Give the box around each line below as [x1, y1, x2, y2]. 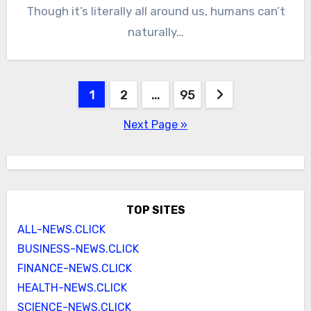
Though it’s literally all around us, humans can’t [26, 4, 285, 19]
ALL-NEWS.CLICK [17, 223, 106, 237]
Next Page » [124, 118, 187, 132]
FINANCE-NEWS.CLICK [17, 262, 132, 276]
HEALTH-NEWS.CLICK [17, 281, 127, 295]
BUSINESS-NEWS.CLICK [17, 242, 139, 256]
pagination [6, 111, 120, 134]
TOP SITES [126, 203, 185, 217]
